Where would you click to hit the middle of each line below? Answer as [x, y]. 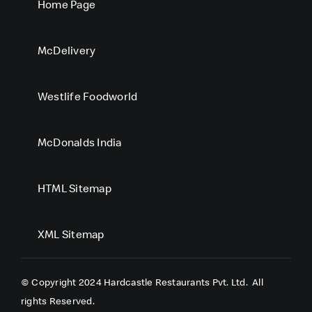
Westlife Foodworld [87, 96]
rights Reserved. [57, 301]
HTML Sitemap [74, 188]
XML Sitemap [71, 234]
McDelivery [67, 50]
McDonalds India [79, 142]
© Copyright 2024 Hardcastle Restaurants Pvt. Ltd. [135, 282]
